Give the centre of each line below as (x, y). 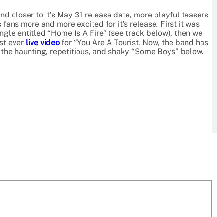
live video (42, 43)
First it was (179, 24)
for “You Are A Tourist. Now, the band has (134, 43)
